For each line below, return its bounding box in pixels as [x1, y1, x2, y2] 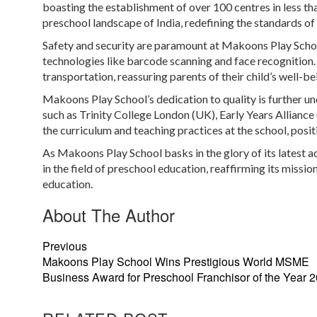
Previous [42, 238, 87, 254]
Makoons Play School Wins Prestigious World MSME [42, 253, 309, 270]
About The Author [42, 202, 175, 227]
